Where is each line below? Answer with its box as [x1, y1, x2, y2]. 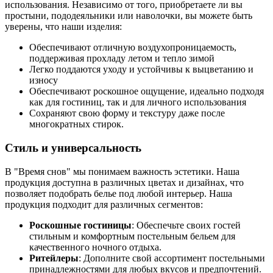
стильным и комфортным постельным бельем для [29, 230, 235, 241]
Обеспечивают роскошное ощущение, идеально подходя [29, 86, 264, 97]
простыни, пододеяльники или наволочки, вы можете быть [5, 10, 252, 21]
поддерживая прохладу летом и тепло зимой [29, 53, 214, 64]
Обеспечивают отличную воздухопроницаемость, [29, 42, 236, 53]
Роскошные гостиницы [29, 219, 132, 230]
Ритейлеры [29, 252, 79, 263]
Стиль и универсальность [5, 141, 141, 155]
